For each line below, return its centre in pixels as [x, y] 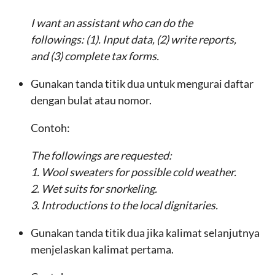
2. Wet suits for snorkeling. [94, 188]
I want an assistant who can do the [112, 23]
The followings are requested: [101, 155]
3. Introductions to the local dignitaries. [124, 205]
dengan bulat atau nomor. [91, 100]
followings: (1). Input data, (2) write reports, [134, 39]
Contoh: [50, 128]
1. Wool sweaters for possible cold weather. [134, 172]
